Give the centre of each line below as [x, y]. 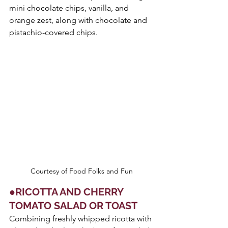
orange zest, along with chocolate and [79, 20]
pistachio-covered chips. [53, 33]
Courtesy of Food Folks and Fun [81, 171]
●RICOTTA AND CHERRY [67, 192]
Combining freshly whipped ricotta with [81, 219]
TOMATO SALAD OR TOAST [73, 206]
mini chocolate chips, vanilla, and [70, 8]
